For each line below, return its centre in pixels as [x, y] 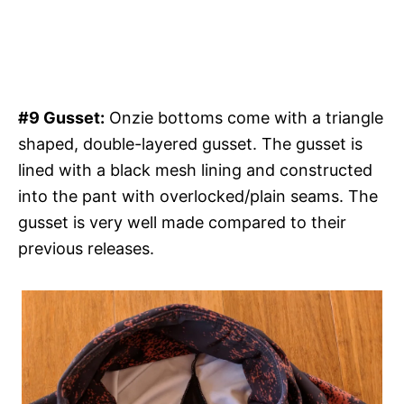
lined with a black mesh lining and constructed [195, 170]
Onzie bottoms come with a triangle [244, 117]
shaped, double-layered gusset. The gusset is [190, 143]
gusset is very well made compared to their [182, 222]
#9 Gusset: [61, 117]
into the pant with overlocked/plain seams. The [198, 196]
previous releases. [86, 248]
